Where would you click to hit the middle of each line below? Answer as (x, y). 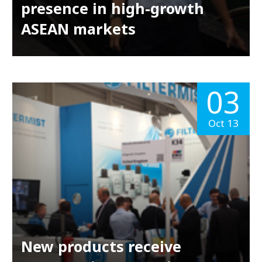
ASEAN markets (78, 28)
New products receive (101, 247)
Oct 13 (224, 123)
